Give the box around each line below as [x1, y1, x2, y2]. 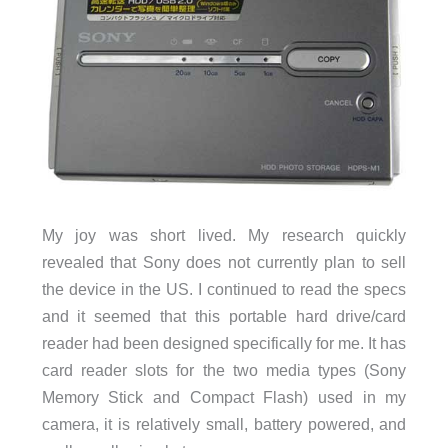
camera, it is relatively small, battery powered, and [41, 414, 407, 433]
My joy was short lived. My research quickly [41, 225, 407, 244]
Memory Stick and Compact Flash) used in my [41, 387, 407, 406]
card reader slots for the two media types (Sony [41, 360, 407, 379]
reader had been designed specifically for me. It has [41, 333, 407, 352]
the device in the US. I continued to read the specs [41, 279, 407, 298]
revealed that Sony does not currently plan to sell [41, 252, 407, 271]
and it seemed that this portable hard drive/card [41, 306, 407, 325]
